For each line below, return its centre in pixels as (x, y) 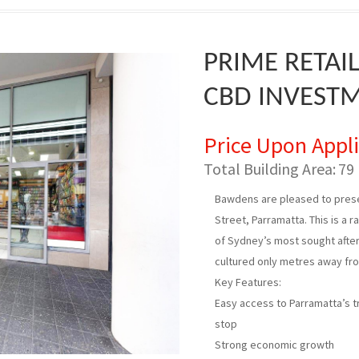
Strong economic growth (274, 345)
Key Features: (248, 282)
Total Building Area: (270, 169)
